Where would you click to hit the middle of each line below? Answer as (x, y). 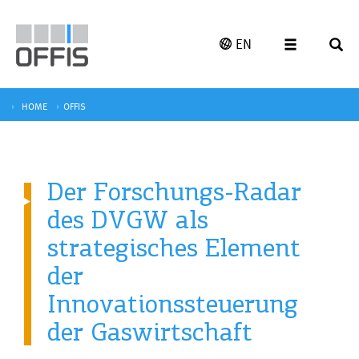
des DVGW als (128, 219)
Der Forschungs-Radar (174, 191)
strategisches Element (174, 247)
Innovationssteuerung (173, 303)
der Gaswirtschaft (150, 331)
